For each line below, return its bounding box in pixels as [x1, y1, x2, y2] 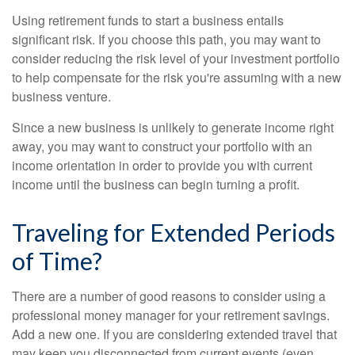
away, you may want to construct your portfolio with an [12, 137, 312, 156]
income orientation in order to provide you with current [12, 156, 312, 175]
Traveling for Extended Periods [12, 218, 335, 247]
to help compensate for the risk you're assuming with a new [12, 68, 342, 87]
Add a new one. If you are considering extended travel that [12, 325, 337, 344]
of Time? [12, 246, 102, 276]
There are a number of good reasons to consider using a [12, 287, 326, 306]
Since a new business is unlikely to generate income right [12, 118, 334, 137]
